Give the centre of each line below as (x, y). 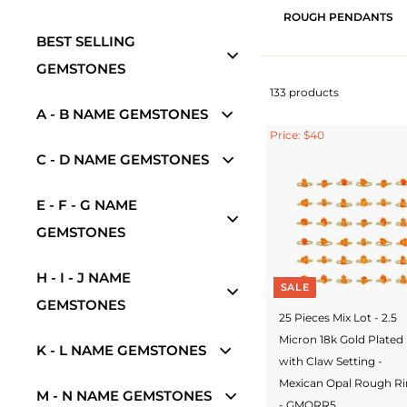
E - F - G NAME (87, 205)
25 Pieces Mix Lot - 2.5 (338, 317)
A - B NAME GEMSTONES (122, 114)
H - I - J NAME (84, 278)
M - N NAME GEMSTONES (124, 396)
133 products (305, 93)
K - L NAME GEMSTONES (121, 350)
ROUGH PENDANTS (339, 17)
